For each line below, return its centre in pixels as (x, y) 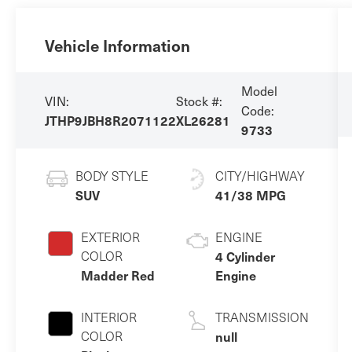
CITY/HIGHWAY (260, 176)
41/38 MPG (250, 195)
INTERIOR (108, 317)
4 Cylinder (245, 257)
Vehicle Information (117, 45)
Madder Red (117, 275)
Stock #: (199, 100)
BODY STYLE (112, 176)
